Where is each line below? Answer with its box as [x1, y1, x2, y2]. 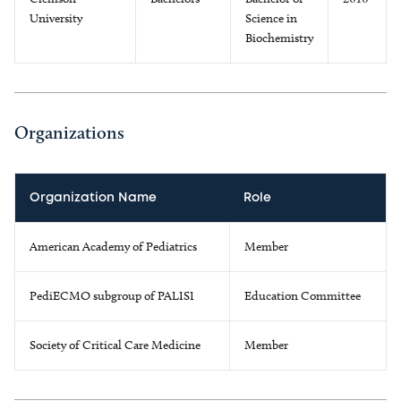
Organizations [14, 122, 124, 143]
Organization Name [30, 192, 157, 203]
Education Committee [244, 288, 361, 303]
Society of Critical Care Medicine [30, 337, 200, 353]
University [30, 11, 82, 26]
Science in [245, 11, 297, 26]
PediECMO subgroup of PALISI [30, 288, 194, 303]
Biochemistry [245, 30, 313, 46]
